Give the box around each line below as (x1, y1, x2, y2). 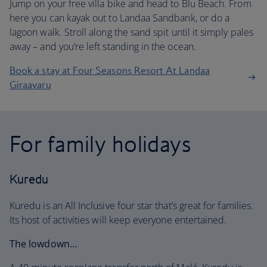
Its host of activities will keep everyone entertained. (10, 213, 227, 226)
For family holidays (10, 130, 192, 157)
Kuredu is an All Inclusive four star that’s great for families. (10, 199, 254, 212)
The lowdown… (10, 237, 77, 250)
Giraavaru (10, 79, 51, 91)
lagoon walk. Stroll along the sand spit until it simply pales (10, 26, 253, 39)
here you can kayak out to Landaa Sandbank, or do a (10, 11, 230, 24)
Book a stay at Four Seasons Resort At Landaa (10, 64, 210, 76)
